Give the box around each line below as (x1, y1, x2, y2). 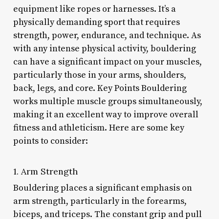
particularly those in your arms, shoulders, (13, 69, 186, 81)
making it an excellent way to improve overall (13, 109, 198, 120)
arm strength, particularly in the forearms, (13, 195, 187, 207)
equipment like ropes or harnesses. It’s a (13, 3, 176, 15)
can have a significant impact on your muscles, (13, 56, 202, 67)
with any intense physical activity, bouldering (13, 43, 196, 54)
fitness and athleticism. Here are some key (13, 122, 184, 133)
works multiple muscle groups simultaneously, (13, 95, 202, 107)
